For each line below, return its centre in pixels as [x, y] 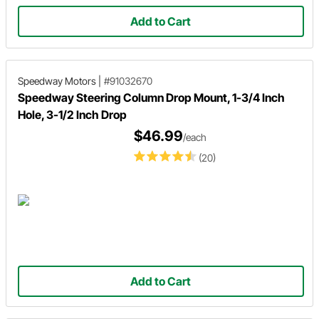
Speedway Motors [57, 80]
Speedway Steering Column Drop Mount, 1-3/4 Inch [151, 97]
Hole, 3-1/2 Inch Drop [72, 114]
